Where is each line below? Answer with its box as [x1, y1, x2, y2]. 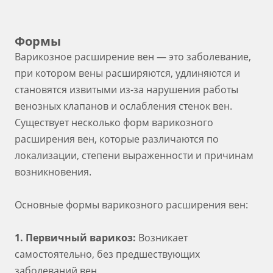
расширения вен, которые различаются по [15, 132, 219, 146]
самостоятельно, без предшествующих [15, 247, 200, 261]
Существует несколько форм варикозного [15, 116, 213, 129]
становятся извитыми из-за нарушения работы [15, 83, 238, 96]
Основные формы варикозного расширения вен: [15, 198, 248, 211]
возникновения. [15, 165, 91, 179]
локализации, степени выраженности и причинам [15, 149, 253, 162]
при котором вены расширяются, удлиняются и [15, 66, 240, 80]
